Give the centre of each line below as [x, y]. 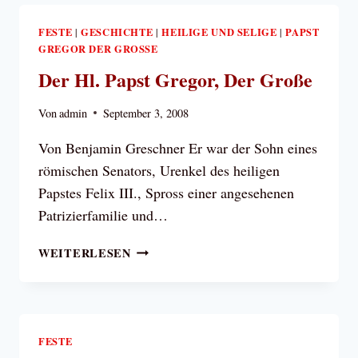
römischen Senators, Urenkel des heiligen [159, 170]
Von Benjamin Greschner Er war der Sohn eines [178, 147]
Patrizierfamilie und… [103, 215]
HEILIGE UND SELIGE [219, 32]
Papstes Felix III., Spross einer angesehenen [166, 192]
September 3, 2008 [146, 113]
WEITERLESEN [85, 253]
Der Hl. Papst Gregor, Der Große [175, 80]
